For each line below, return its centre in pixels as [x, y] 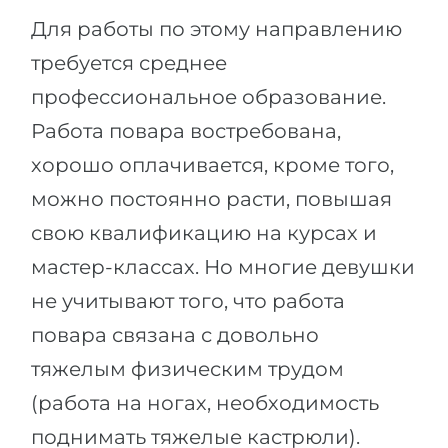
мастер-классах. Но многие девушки [223, 267]
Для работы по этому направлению [216, 29]
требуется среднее [129, 63]
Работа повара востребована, [186, 131]
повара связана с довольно [175, 335]
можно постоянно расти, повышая [211, 199]
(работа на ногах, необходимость [205, 403]
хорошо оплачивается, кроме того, [212, 165]
